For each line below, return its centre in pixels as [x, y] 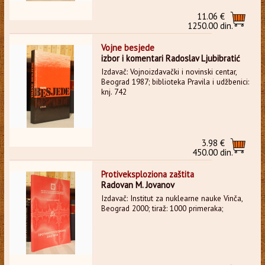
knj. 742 [114, 92]
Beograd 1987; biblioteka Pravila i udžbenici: [175, 82]
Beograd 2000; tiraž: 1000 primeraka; [162, 208]
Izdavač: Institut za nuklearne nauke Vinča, [172, 198]
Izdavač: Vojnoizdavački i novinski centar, [169, 72]
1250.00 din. [211, 25]
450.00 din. [213, 152]
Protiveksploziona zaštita [147, 174]
